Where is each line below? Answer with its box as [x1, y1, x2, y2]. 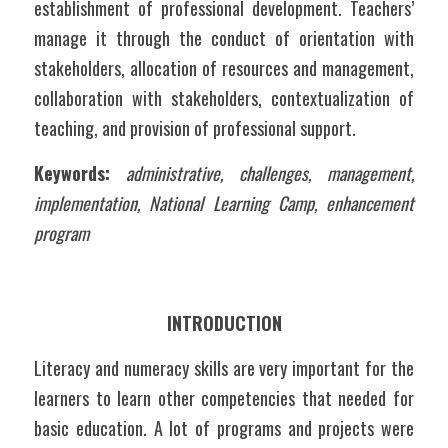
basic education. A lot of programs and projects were [34, 415, 414, 441]
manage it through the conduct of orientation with [34, 25, 414, 51]
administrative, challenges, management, [126, 160, 414, 186]
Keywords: [34, 160, 110, 186]
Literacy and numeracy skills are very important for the [34, 355, 414, 381]
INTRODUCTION [166, 310, 282, 336]
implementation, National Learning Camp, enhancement [34, 190, 414, 216]
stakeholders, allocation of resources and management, [34, 55, 414, 81]
